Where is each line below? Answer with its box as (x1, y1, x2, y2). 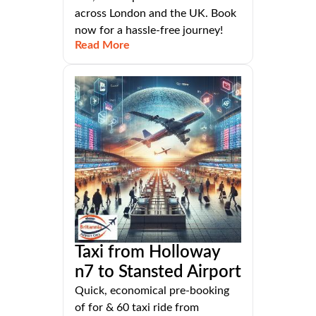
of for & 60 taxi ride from (75, 301, 199, 313)
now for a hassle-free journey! (75, 24, 223, 36)
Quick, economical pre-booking (75, 284, 229, 296)
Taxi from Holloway (75, 243, 220, 261)
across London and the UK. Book (75, 7, 236, 19)
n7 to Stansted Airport (75, 263, 241, 281)
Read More (75, 39, 130, 51)
